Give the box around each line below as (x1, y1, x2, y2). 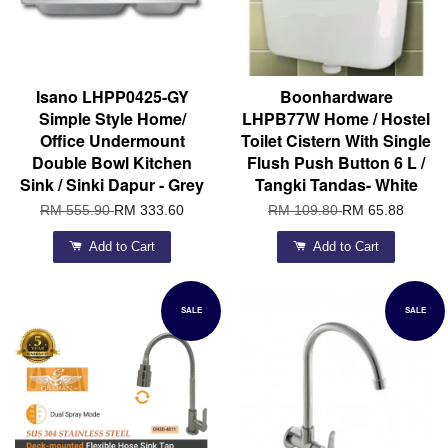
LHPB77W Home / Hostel (242, 106, 430, 130)
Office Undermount (39, 128, 185, 152)
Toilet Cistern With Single (241, 128, 431, 152)
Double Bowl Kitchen (32, 150, 192, 174)
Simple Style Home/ (38, 106, 186, 130)
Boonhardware (279, 84, 393, 108)
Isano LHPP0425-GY (35, 84, 189, 108)
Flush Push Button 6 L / (247, 150, 425, 174)
